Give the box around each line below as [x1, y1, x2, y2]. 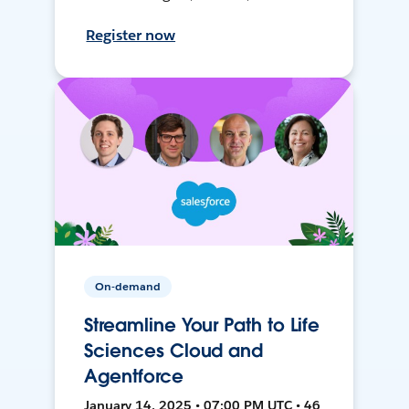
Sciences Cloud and [84, 339, 264, 363]
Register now [86, 26, 176, 46]
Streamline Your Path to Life [84, 313, 320, 338]
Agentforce [84, 364, 184, 389]
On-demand [95, 278, 162, 295]
